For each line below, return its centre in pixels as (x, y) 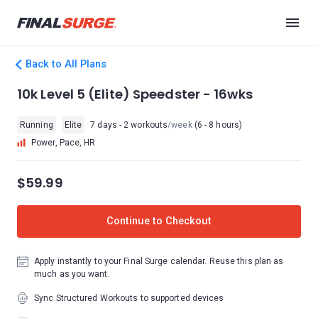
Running (37, 125)
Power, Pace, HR (64, 143)
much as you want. (72, 274)
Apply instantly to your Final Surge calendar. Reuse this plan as (159, 261)
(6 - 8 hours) (217, 125)
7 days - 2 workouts (129, 125)
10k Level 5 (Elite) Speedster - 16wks (135, 94)
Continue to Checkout (159, 221)
